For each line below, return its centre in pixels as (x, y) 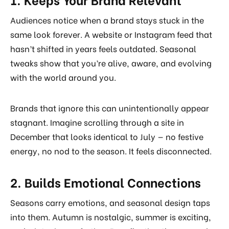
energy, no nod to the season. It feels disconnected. (111, 150)
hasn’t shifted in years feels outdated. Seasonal (103, 48)
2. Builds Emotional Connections (106, 181)
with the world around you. (63, 77)
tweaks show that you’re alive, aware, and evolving (111, 62)
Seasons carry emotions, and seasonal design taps (110, 202)
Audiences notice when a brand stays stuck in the (107, 19)
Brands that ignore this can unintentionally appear (110, 107)
